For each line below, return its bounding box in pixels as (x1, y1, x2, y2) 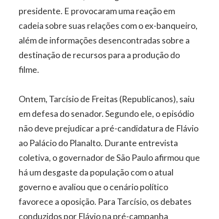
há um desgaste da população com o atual (19, 167, 174, 178)
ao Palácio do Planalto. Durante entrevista (19, 138, 178, 149)
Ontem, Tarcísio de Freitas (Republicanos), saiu (19, 94, 195, 105)
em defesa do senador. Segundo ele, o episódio (19, 109, 195, 119)
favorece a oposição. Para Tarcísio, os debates (19, 197, 192, 207)
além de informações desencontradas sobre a (19, 35, 190, 46)
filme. (19, 65, 40, 75)
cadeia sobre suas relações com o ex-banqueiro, (19, 21, 198, 31)
